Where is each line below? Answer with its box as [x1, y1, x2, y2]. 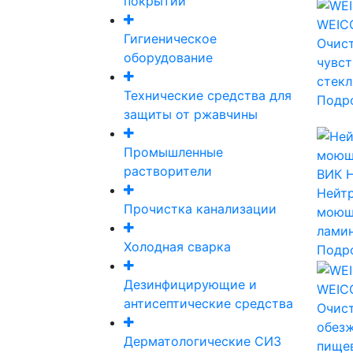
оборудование [124, 50, 213, 66]
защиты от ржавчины [124, 106, 258, 123]
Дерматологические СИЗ [124, 333, 281, 350]
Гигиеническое [124, 31, 217, 47]
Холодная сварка [124, 239, 231, 255]
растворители [124, 163, 212, 180]
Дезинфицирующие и [124, 277, 257, 293]
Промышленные [124, 144, 223, 161]
